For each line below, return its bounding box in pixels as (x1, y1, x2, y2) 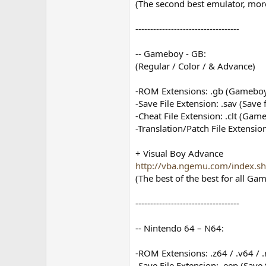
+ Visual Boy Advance (135, 147, 224, 159)
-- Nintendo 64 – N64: (135, 222, 224, 234)
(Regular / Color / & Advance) (135, 60, 256, 72)
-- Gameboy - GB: (135, 47, 207, 59)
